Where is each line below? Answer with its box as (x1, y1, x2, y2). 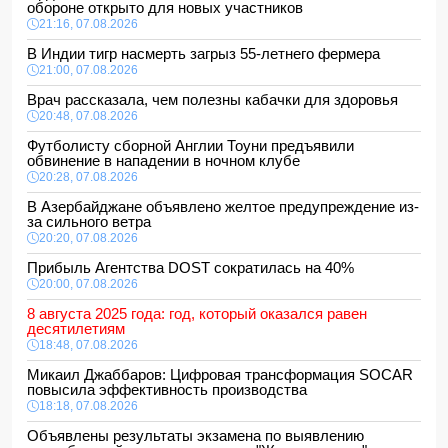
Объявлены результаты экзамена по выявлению (27, 427, 364, 444)
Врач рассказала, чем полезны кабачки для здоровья (27, 91, 406, 108)
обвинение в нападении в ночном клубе (27, 152, 308, 169)
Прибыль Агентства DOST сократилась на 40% (27, 259, 362, 276)
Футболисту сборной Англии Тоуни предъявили (27, 137, 354, 154)
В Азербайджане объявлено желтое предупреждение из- (27, 198, 419, 215)
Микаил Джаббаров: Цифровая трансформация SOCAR (27, 366, 413, 383)
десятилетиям (27, 320, 125, 337)
